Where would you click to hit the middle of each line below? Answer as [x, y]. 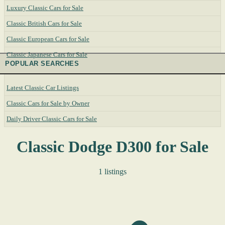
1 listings [113, 171]
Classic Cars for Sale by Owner [48, 103]
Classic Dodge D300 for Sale [113, 147]
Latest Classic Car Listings [43, 88]
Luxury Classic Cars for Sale [45, 8]
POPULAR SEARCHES [42, 64]
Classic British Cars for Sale [44, 23]
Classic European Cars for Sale [48, 39]
